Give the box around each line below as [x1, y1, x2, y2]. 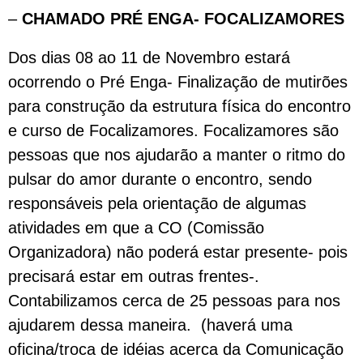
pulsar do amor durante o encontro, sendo [8, 170, 312, 188]
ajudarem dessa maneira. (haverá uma [8, 316, 293, 334]
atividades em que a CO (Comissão [8, 219, 264, 237]
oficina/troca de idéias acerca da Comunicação [8, 340, 344, 358]
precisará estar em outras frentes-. [8, 267, 264, 285]
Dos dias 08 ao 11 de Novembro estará [8, 49, 290, 66]
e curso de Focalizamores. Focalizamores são [8, 122, 339, 139]
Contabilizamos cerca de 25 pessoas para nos [8, 292, 340, 310]
